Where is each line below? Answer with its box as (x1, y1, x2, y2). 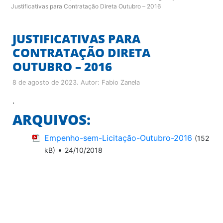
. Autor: (77, 78, 102, 86)
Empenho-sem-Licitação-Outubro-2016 (44, 132, 192, 143)
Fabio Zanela (102, 78, 140, 86)
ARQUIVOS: (12, 110, 91, 129)
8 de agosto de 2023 (12, 78, 77, 86)
